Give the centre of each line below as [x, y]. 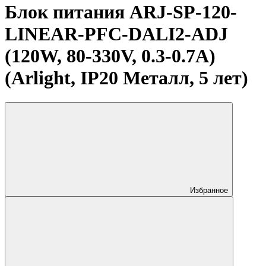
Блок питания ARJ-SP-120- [121, 12]
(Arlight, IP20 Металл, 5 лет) [126, 78]
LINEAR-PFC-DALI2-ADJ [116, 34]
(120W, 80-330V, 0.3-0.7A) [110, 56]
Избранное [209, 190]
